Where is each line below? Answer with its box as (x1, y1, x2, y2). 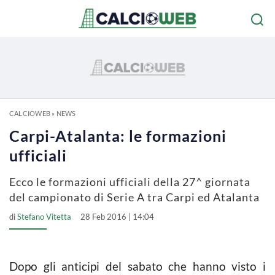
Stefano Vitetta (17, 212, 71, 222)
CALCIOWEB (9, 109, 50, 117)
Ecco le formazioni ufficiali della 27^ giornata (9, 175, 250, 188)
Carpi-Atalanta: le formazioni (9, 126, 227, 145)
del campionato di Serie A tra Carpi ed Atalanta (9, 190, 260, 204)
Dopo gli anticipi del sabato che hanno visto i (9, 259, 266, 273)
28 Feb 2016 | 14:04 (80, 212, 154, 222)
